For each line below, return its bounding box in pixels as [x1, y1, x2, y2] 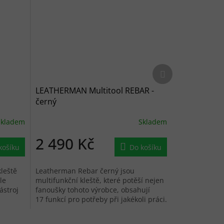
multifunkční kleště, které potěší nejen [35, 175, 164, 185]
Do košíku [129, 142, 161, 152]
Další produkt [164, 63, 210, 73]
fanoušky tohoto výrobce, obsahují [35, 184, 150, 194]
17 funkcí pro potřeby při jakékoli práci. [35, 194, 167, 204]
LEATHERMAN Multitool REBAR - [35, 84, 154, 96]
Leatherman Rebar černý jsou [35, 165, 134, 175]
